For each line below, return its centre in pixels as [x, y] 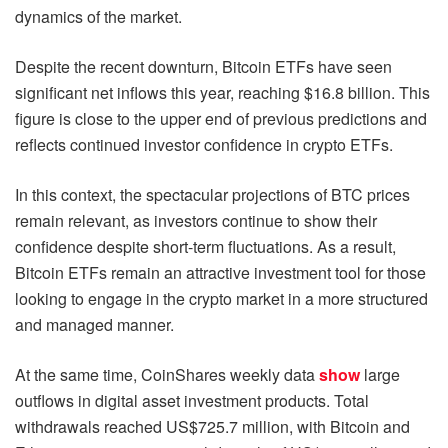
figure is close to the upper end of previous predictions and [221, 118]
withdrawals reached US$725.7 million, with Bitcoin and [212, 426]
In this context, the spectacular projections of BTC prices [212, 194]
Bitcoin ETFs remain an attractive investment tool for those [220, 272]
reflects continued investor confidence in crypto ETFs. [204, 144]
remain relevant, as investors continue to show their [196, 220]
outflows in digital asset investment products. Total [192, 400]
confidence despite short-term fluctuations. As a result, [205, 246]
